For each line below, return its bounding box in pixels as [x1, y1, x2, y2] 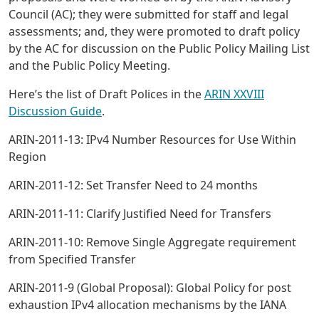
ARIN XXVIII [204, 86, 264, 103]
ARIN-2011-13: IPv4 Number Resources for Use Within [9, 132, 296, 148]
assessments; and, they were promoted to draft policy [9, 23, 300, 40]
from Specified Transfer [9, 251, 136, 268]
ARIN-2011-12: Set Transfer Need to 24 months [9, 177, 258, 194]
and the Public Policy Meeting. [9, 58, 170, 74]
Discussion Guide [9, 103, 102, 120]
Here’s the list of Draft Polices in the [9, 86, 204, 103]
